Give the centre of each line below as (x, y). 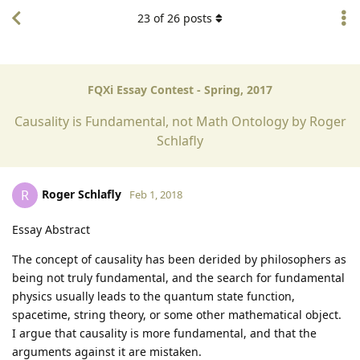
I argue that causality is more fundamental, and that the (164, 333)
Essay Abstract (51, 229)
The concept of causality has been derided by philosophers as (179, 259)
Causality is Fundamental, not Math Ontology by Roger (180, 121)
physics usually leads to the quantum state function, (153, 296)
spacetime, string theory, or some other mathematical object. (177, 314)
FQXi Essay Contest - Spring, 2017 (180, 90)
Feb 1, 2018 (156, 194)
